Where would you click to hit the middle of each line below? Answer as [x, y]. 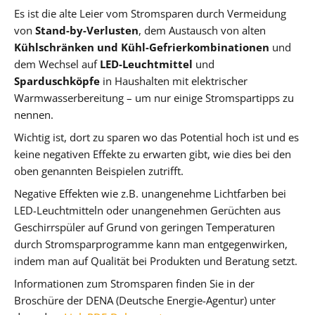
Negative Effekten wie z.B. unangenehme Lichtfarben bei [150, 194]
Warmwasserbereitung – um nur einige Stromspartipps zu [154, 98]
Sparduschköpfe [57, 81]
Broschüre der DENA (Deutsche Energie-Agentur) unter [145, 301]
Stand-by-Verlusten [85, 31]
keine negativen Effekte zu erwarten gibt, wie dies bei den [153, 154]
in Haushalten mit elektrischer [174, 81]
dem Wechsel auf [57, 64]
